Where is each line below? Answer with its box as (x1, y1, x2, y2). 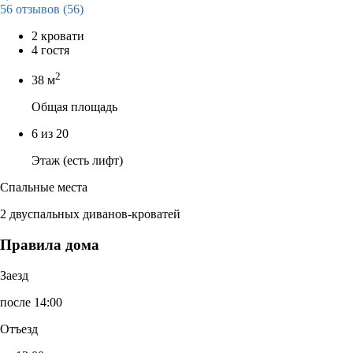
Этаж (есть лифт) (32, 154, 123, 168)
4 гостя (32, 43, 69, 57)
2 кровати (32, 28, 84, 43)
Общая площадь (32, 100, 117, 114)
